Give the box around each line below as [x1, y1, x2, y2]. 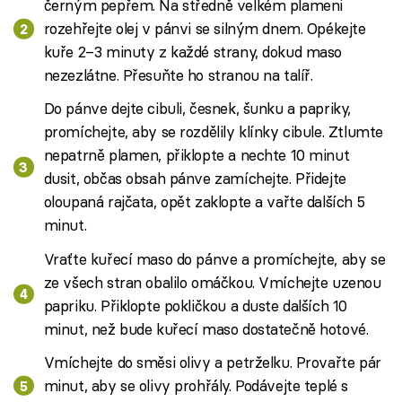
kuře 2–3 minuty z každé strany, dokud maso [43, 42, 343, 61]
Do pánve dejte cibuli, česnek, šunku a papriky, [43, 99, 351, 118]
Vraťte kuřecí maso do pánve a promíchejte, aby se [43, 249, 386, 268]
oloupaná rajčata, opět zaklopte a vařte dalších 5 [43, 192, 365, 212]
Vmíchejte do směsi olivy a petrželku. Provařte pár [43, 352, 381, 371]
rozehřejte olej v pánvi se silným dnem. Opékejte [43, 19, 366, 38]
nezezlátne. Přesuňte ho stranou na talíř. [43, 66, 313, 84]
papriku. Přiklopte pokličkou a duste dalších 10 [43, 295, 347, 315]
